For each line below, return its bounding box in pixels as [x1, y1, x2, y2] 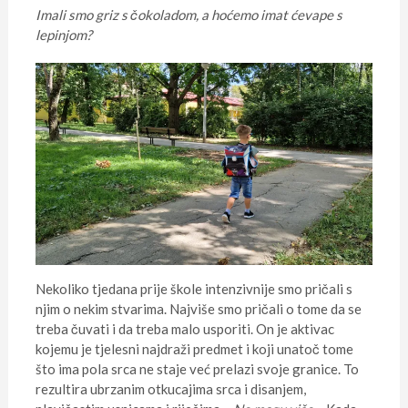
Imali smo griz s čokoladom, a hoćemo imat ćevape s [35, 5, 342, 23]
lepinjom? [35, 25, 92, 43]
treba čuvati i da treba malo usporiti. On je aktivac [35, 320, 334, 337]
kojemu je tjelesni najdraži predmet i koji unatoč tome [35, 340, 353, 357]
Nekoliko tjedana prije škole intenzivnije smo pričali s [35, 280, 352, 297]
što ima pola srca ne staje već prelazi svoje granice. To [35, 360, 359, 377]
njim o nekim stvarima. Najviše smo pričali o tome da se [35, 300, 362, 317]
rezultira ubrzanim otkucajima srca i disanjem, [35, 380, 306, 397]
